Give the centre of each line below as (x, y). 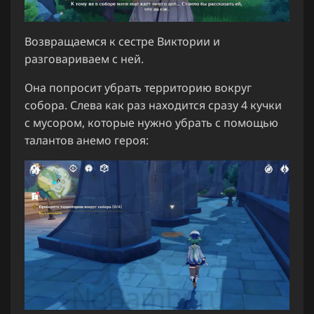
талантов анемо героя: (87, 140)
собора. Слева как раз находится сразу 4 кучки (153, 105)
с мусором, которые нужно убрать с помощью (151, 122)
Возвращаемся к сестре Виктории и (122, 41)
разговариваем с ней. (84, 59)
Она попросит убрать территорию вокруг (138, 87)
